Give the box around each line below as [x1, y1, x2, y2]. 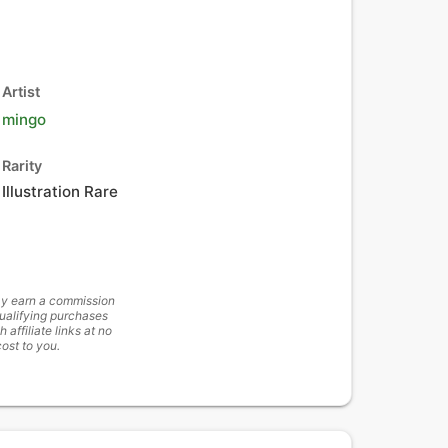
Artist [2, 83, 40, 100]
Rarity [2, 157, 42, 174]
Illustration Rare [2, 182, 118, 201]
